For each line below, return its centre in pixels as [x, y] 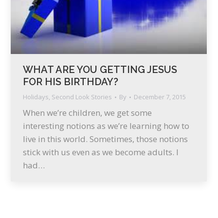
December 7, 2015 [160, 97]
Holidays [36, 97]
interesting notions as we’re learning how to [106, 126]
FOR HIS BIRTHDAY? [71, 82]
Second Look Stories [82, 97]
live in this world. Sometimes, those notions [105, 139]
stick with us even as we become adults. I [101, 152]
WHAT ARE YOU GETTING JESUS [100, 70]
